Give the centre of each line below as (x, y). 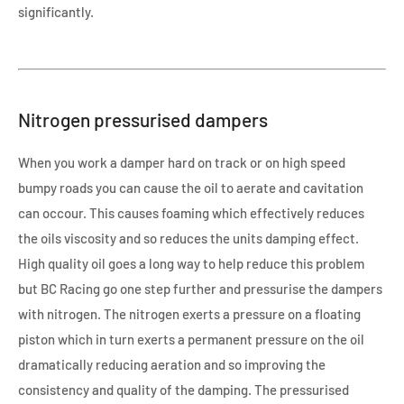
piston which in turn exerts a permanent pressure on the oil (191, 339)
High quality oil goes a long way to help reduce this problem (191, 263)
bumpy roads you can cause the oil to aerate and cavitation (191, 187)
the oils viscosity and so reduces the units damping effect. (188, 238)
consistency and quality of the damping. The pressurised (184, 389)
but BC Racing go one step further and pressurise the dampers (200, 288)
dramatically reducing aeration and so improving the (172, 364)
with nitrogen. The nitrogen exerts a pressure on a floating (189, 313)
